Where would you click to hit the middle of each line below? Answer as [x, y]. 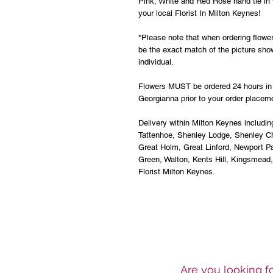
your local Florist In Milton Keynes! [200, 13]
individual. [156, 62]
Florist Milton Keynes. [177, 172]
